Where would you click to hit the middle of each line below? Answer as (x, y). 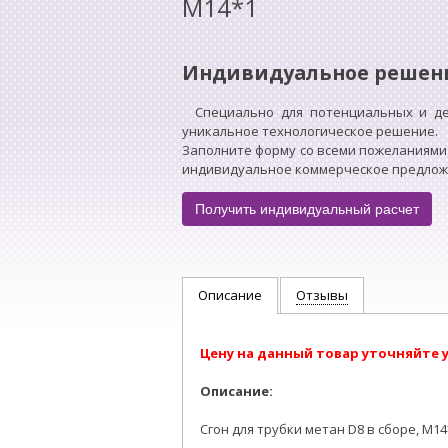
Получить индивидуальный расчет (307, 209)
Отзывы (322, 295)
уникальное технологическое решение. (310, 131)
